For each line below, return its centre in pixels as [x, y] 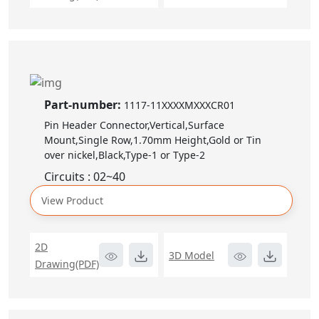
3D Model [192, 256]
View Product [72, 201]
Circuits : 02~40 [85, 177]
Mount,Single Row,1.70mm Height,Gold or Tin [153, 140]
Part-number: [84, 105]
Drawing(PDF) [67, 264]
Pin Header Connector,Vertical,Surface [134, 125]
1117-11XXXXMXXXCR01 [179, 105]
